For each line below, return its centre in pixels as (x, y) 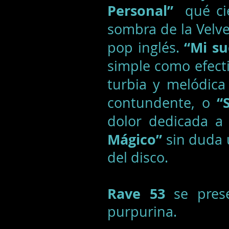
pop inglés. (146, 48)
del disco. (140, 157)
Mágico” (135, 139)
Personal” (143, 10)
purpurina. (144, 212)
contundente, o (162, 103)
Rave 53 (136, 193)
